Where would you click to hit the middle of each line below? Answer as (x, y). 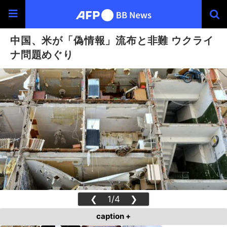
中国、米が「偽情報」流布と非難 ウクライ (112, 40)
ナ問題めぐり (42, 54)
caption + (113, 216)
